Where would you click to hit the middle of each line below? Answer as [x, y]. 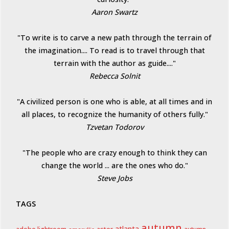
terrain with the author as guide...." [114, 63]
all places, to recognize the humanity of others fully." [114, 114]
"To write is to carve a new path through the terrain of [114, 38]
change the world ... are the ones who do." [114, 166]
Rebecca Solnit [114, 76]
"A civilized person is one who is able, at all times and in [114, 102]
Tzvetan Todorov [114, 127]
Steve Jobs [114, 178]
